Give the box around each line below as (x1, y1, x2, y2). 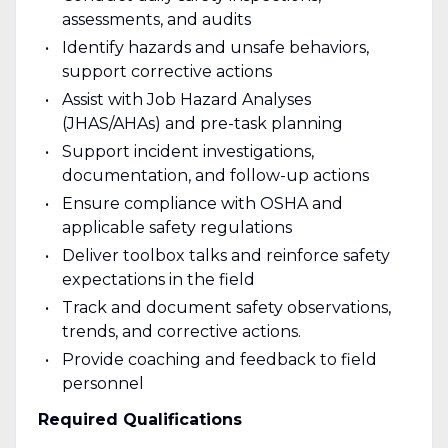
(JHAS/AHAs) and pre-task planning (61, 113, 343, 133)
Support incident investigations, (61, 141, 314, 161)
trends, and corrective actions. (61, 321, 301, 341)
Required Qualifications (37, 409, 242, 429)
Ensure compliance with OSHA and (61, 193, 343, 213)
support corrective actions (61, 61, 272, 81)
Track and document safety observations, (61, 297, 391, 317)
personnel (61, 373, 144, 393)
